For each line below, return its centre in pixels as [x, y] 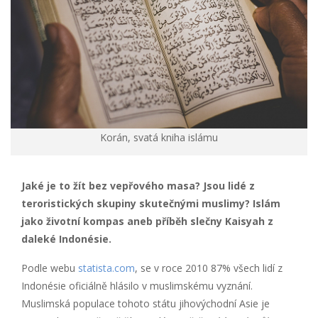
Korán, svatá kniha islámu [159, 137]
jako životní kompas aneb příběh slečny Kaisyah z [147, 221]
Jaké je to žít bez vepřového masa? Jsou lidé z [138, 185]
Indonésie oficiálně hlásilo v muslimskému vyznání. [137, 285]
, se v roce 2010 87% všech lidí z [209, 268]
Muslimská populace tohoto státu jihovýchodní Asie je [146, 303]
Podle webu [50, 268]
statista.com [106, 268]
